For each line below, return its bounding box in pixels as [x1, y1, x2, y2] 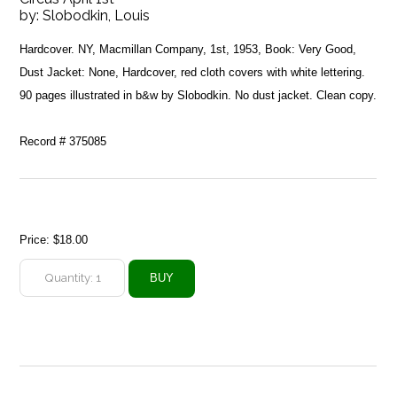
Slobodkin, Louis [43, 6, 151, 24]
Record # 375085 [19, 134, 107, 148]
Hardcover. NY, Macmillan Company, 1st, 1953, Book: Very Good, [19, 42, 357, 56]
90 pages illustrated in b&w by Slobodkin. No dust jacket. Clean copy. [19, 88, 378, 102]
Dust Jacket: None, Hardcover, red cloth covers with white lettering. [19, 65, 366, 79]
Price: [19, 232, 54, 246]
